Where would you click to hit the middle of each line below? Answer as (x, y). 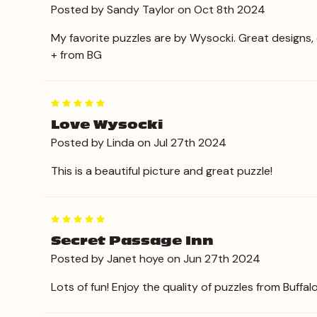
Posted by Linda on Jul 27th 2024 (139, 142)
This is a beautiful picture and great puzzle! (162, 171)
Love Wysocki (107, 125)
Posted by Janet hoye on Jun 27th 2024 (156, 258)
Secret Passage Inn (132, 241)
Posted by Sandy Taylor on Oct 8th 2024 (158, 9)
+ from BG (76, 54)
